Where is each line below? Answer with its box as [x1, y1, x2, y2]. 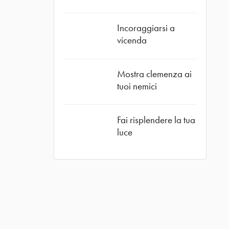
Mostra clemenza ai [117, 67, 192, 81]
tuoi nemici [117, 80, 157, 93]
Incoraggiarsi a [117, 21, 175, 35]
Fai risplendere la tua [117, 113, 195, 126]
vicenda [117, 34, 147, 47]
